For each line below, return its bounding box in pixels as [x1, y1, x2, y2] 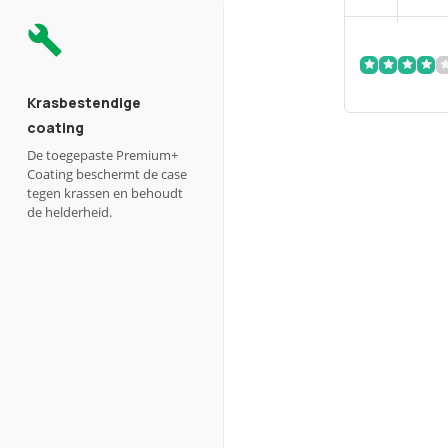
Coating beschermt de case [27, 165, 187, 183]
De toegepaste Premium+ [27, 146, 178, 164]
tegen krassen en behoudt [27, 184, 183, 202]
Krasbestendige [27, 93, 141, 112]
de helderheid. [27, 203, 112, 221]
